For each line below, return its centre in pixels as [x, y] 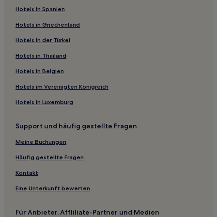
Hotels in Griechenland [48, 24]
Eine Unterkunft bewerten [53, 188]
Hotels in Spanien [40, 9]
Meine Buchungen [41, 141]
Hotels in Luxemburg [44, 102]
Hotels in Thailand [41, 55]
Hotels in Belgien [40, 71]
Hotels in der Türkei [43, 40]
